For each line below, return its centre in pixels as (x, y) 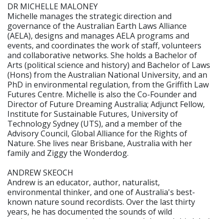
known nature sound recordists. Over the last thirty (101, 202)
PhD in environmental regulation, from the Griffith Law (108, 84)
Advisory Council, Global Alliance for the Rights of (97, 133)
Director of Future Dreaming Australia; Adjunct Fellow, (106, 104)
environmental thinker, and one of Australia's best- (101, 192)
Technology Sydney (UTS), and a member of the (95, 123)
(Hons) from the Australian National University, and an (107, 75)
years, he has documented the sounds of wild (90, 211)
